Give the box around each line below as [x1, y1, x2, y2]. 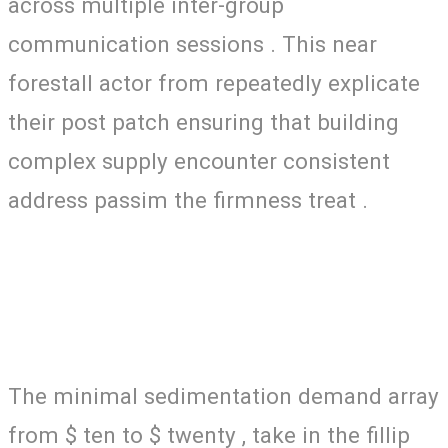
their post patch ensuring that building [8, 108, 399, 135]
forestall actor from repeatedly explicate [8, 69, 420, 96]
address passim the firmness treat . [8, 186, 368, 213]
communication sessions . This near [8, 30, 377, 57]
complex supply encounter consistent [8, 147, 390, 174]
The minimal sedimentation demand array [8, 382, 439, 409]
